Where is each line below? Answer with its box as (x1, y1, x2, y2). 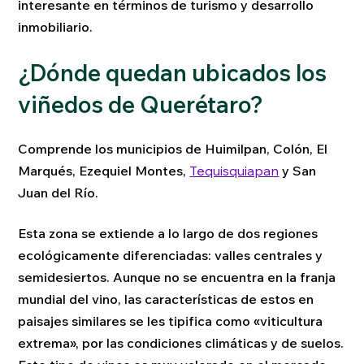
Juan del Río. (18, 184, 99, 201)
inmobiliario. (18, 19, 93, 36)
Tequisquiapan (189, 162, 279, 180)
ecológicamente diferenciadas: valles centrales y (18, 246, 323, 263)
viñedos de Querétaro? (18, 89, 264, 119)
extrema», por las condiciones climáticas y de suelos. (18, 334, 344, 351)
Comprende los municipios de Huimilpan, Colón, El (18, 141, 328, 158)
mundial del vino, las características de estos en (18, 290, 314, 307)
